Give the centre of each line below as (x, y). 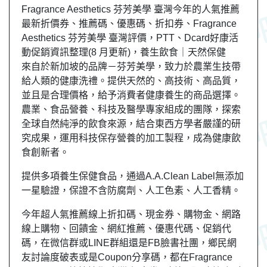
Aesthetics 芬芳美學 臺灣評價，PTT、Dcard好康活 (130, 38)
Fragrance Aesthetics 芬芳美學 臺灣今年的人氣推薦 (131, 9)
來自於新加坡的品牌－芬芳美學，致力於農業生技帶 (131, 66)
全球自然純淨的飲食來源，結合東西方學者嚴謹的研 (131, 123)
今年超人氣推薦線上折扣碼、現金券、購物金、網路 (131, 214)
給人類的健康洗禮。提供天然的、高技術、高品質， (131, 80)
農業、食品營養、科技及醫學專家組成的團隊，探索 (131, 109)
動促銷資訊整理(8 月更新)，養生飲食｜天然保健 (124, 52)
